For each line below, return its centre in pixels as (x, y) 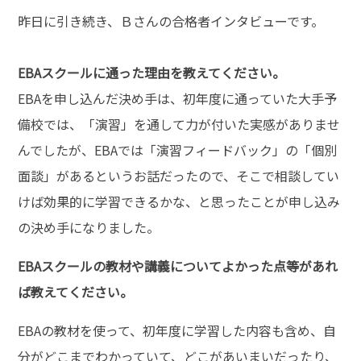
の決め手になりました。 (89, 227)
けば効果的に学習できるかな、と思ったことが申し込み (179, 201)
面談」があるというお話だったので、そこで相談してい (179, 175)
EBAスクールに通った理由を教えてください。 (152, 72)
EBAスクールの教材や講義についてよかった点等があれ (178, 266)
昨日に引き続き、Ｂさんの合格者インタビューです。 (171, 21)
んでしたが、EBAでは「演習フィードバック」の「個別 (178, 149)
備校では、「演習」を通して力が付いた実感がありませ (179, 124)
